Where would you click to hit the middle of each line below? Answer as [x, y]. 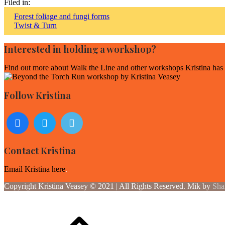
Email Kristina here [35, 169]
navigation [43, 35]
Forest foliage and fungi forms [62, 16]
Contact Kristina [40, 150]
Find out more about [37, 68]
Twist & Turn [35, 25]
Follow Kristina [37, 95]
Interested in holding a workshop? [80, 49]
